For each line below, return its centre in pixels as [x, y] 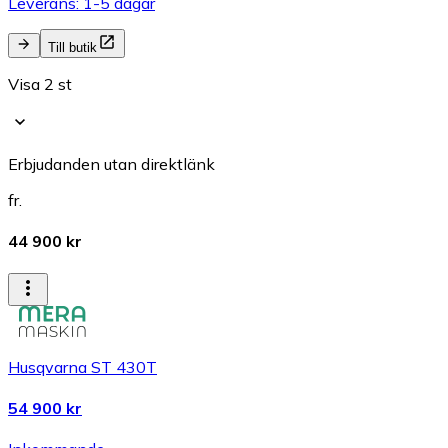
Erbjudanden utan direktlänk [111, 164]
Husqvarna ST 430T [82, 366]
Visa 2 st [40, 84]
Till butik [72, 47]
